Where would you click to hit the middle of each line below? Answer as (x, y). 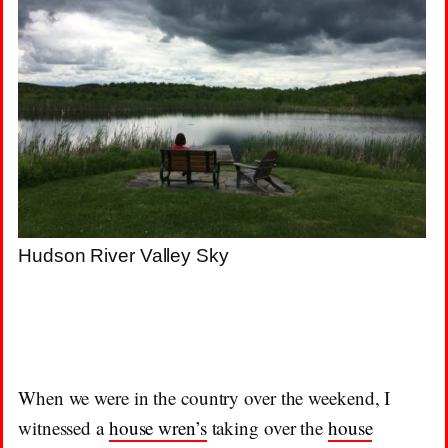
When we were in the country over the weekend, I (204, 397)
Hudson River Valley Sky (123, 256)
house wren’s (157, 427)
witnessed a (63, 427)
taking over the (267, 427)
